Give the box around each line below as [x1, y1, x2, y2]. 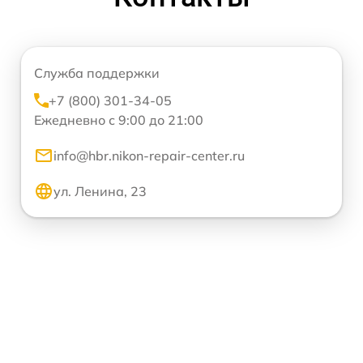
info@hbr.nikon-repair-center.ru [53, 147, 245, 164]
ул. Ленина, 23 [53, 183, 147, 200]
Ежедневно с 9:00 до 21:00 [34, 112, 203, 129]
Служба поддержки [34, 65, 160, 82]
